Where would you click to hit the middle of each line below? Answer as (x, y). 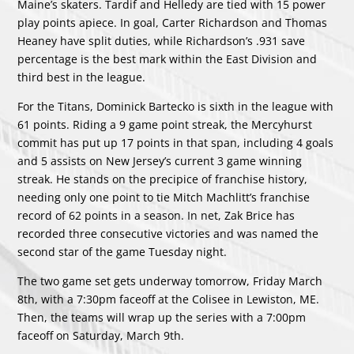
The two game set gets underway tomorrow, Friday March (170, 281)
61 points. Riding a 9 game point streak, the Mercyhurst (165, 124)
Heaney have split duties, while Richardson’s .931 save (162, 40)
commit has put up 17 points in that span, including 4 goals (176, 142)
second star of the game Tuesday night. (124, 251)
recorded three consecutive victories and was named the (168, 233)
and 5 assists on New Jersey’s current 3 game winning (160, 160)
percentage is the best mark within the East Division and (168, 58)
